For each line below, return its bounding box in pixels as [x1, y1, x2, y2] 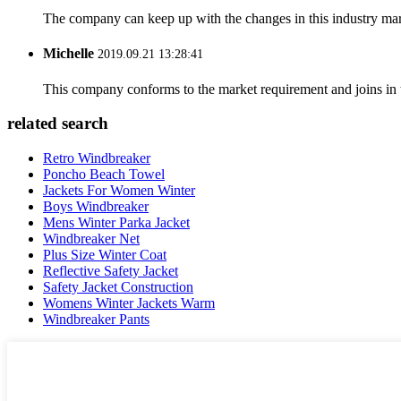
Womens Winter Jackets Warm [43, 295, 215, 311]
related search [7, 114, 108, 133]
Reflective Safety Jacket [43, 263, 178, 279]
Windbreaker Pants [43, 311, 149, 328]
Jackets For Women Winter [43, 183, 195, 199]
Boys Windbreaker [43, 199, 149, 215]
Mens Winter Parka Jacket [43, 215, 190, 231]
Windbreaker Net [43, 231, 140, 247]
